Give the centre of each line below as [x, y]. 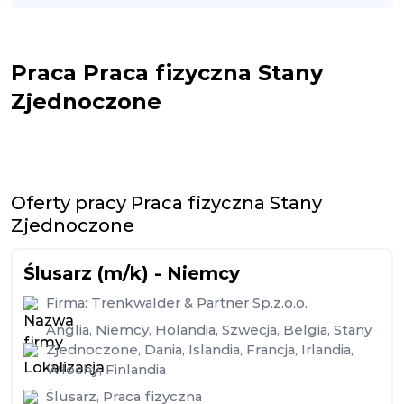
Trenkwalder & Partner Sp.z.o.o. [199, 303]
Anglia [68, 330]
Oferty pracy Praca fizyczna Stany [166, 203]
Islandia [214, 349]
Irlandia [326, 349]
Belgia [305, 330]
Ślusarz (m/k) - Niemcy [132, 273]
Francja [271, 349]
